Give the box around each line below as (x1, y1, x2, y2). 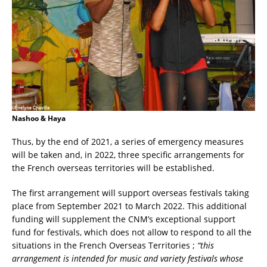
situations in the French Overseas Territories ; (12, 239, 197, 251)
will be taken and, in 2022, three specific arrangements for (12, 148, 244, 160)
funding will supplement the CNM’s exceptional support (12, 213, 235, 225)
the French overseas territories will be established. (12, 162, 215, 173)
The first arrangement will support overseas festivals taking (12, 187, 249, 198)
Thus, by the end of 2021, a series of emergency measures (12, 135, 244, 147)
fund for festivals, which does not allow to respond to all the (12, 226, 252, 238)
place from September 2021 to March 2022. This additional (12, 200, 247, 212)
